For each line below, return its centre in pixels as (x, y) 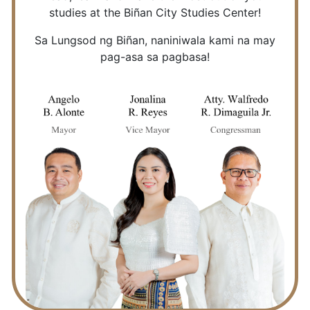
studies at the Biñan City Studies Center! (155, 12)
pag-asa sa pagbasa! (155, 56)
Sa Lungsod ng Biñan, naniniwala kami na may (155, 40)
